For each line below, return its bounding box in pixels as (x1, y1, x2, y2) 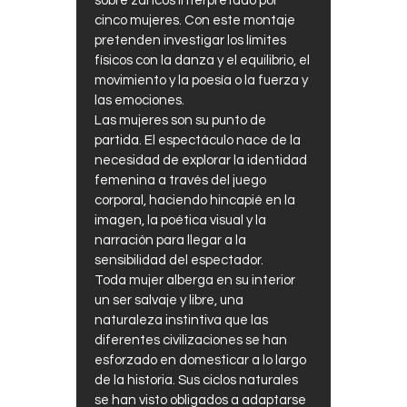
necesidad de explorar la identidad (94, 154, 307, 168)
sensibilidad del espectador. (94, 253, 263, 268)
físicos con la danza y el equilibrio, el (94, 54, 310, 68)
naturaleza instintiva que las (94, 313, 268, 328)
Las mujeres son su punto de (94, 114, 266, 128)
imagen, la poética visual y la (94, 213, 266, 228)
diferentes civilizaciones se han (94, 333, 287, 348)
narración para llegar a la (94, 233, 246, 248)
